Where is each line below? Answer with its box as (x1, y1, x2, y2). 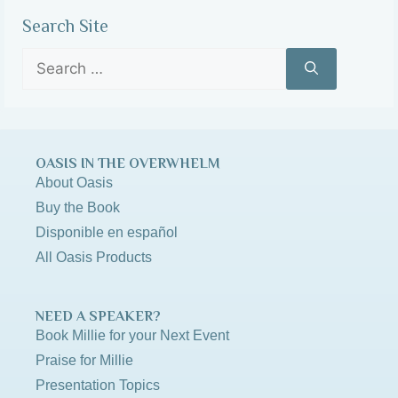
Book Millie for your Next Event (36, 327, 229, 343)
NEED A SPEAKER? (36, 307, 161, 324)
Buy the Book (36, 199, 120, 215)
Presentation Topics (36, 377, 160, 393)
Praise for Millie (36, 352, 133, 368)
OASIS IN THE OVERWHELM (36, 155, 220, 171)
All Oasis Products (36, 249, 152, 265)
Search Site (22, 15, 108, 36)
